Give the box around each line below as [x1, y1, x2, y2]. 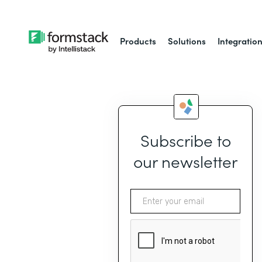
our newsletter [133, 102, 237, 126]
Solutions [168, 35, 206, 47]
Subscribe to [140, 81, 231, 105]
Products [120, 35, 157, 47]
